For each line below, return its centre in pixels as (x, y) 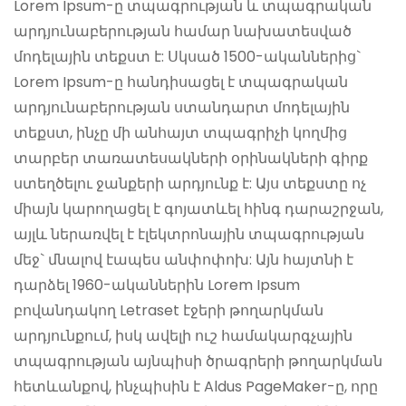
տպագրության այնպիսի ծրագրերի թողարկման (198, 361)
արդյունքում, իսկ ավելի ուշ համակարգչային (183, 335)
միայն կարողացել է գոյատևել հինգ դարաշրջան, (198, 208)
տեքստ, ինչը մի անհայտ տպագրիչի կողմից (180, 132)
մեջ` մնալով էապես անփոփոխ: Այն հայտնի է (184, 259)
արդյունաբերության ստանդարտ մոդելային (182, 107)
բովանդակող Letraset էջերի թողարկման (169, 310)
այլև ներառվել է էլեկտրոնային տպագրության (189, 234)
